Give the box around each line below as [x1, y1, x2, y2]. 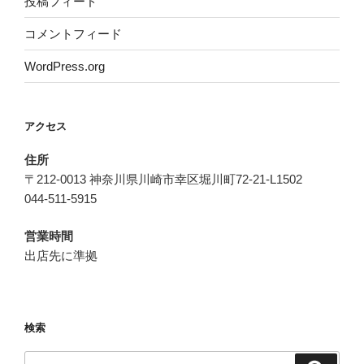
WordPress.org [24, 58, 105, 73]
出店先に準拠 [24, 249, 97, 262]
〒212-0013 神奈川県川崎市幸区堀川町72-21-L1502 [24, 171, 302, 186]
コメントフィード [24, 26, 122, 41]
